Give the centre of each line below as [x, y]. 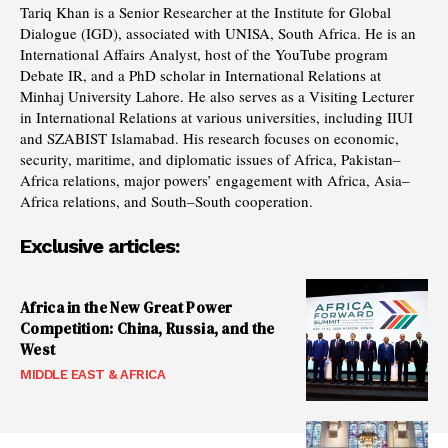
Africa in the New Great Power [126, 307]
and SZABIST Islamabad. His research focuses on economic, [209, 137]
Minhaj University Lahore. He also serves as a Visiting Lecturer [217, 95]
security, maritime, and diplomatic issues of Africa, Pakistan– [210, 158]
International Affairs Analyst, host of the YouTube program [204, 53]
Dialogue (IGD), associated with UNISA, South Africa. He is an [218, 32]
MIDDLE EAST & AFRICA [92, 374]
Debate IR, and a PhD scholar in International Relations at [200, 74]
